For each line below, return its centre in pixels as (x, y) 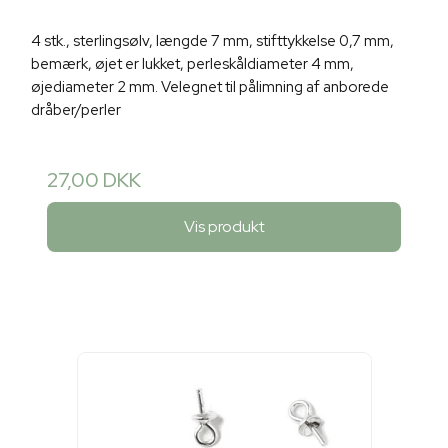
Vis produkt (224, 226)
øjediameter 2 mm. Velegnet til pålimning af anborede (210, 87)
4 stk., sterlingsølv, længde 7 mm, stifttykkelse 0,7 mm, (212, 41)
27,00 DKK (94, 180)
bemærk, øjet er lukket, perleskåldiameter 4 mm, (192, 64)
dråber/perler (76, 110)
